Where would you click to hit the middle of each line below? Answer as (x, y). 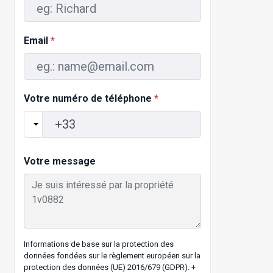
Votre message (60, 161)
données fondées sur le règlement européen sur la (112, 256)
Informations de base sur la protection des (99, 244)
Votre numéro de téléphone (89, 98)
